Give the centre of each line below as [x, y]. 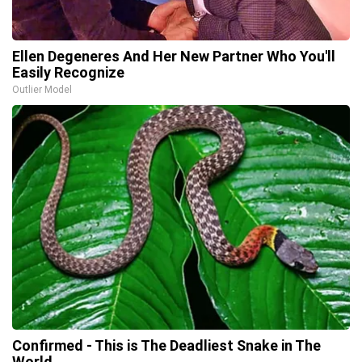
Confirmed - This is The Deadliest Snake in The [166, 345]
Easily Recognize [68, 72]
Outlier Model [42, 90]
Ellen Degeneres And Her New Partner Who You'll [174, 56]
